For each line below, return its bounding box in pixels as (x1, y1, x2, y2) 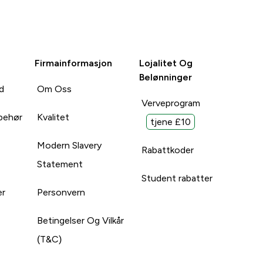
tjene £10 (150, 116, 191, 127)
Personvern (36, 187, 85, 197)
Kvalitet (36, 112, 69, 122)
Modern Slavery (36, 140, 102, 150)
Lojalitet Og (139, 58, 193, 68)
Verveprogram (141, 97, 201, 108)
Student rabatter (141, 173, 213, 183)
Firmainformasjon (34, 58, 112, 68)
